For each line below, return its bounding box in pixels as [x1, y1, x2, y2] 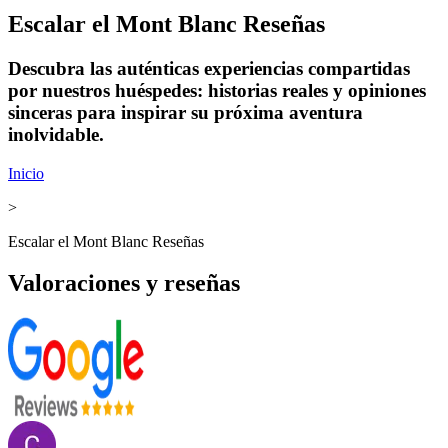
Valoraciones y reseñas [8, 270, 240, 297]
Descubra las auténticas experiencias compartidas [8, 57, 410, 79]
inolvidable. [8, 123, 104, 145]
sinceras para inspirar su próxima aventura [8, 101, 363, 123]
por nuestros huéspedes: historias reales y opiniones [8, 79, 426, 101]
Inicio [8, 164, 44, 182]
